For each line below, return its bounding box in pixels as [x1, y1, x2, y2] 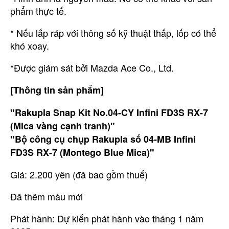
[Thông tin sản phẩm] [10, 83, 104, 97]
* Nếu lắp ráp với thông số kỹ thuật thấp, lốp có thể [10, 26, 216, 39]
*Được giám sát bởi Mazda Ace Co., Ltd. [10, 60, 174, 74]
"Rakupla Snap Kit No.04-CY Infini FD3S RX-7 [10, 105, 208, 119]
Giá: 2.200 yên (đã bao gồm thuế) [10, 167, 148, 181]
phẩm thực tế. [10, 4, 66, 17]
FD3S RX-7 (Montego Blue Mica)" [10, 145, 154, 159]
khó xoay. [10, 38, 49, 52]
